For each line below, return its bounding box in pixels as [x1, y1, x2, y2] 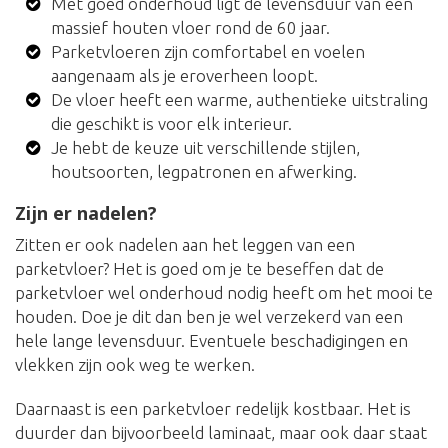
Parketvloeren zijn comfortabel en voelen [51, 42, 366, 62]
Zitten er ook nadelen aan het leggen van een [15, 235, 355, 255]
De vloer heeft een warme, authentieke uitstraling [51, 90, 429, 110]
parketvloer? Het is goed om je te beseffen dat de [15, 259, 384, 279]
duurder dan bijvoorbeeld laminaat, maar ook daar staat [15, 423, 427, 443]
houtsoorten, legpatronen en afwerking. [51, 162, 358, 182]
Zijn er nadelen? [15, 201, 157, 226]
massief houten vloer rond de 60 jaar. [51, 18, 331, 38]
